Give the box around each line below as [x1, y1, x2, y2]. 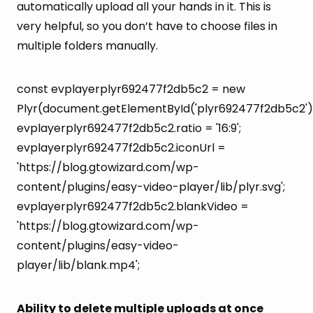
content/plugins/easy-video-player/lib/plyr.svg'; [17, 178, 285, 195]
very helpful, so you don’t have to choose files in [17, 17, 277, 34]
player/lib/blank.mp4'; [17, 256, 140, 273]
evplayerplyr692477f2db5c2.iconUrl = [17, 139, 226, 156]
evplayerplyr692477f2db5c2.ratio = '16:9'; [17, 119, 241, 136]
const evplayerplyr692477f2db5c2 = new [17, 80, 245, 97]
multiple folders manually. [17, 37, 158, 54]
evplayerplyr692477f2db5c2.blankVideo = [17, 198, 249, 214]
